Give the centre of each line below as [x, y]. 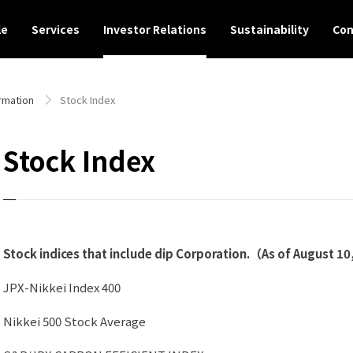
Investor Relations [155, 29]
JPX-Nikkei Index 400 [62, 287]
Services [56, 29]
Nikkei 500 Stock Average [74, 321]
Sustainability [269, 29]
